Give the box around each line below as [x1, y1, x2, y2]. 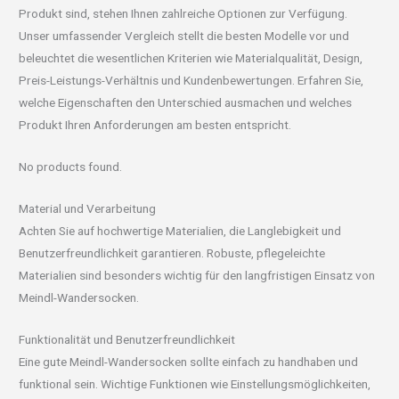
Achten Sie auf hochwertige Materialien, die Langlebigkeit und [19, 223, 342, 238]
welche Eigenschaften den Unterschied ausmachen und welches [19, 94, 353, 110]
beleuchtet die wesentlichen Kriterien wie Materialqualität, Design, [19, 50, 363, 65]
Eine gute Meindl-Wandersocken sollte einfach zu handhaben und [19, 354, 359, 369]
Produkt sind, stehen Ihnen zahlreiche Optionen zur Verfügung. [19, 5, 348, 20]
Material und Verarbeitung [19, 200, 157, 216]
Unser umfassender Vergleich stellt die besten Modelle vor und [19, 28, 350, 43]
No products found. [19, 159, 123, 174]
